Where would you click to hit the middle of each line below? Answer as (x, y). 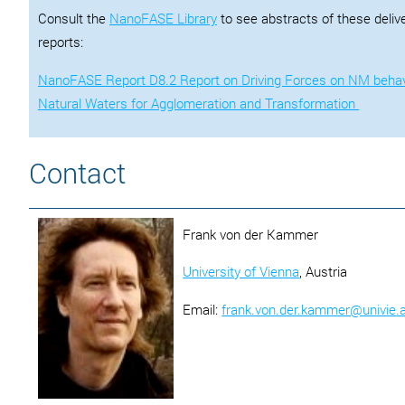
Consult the (74, 19)
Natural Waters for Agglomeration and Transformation (198, 103)
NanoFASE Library (163, 19)
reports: (61, 42)
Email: (202, 309)
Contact (77, 172)
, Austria (324, 272)
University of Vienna (241, 272)
